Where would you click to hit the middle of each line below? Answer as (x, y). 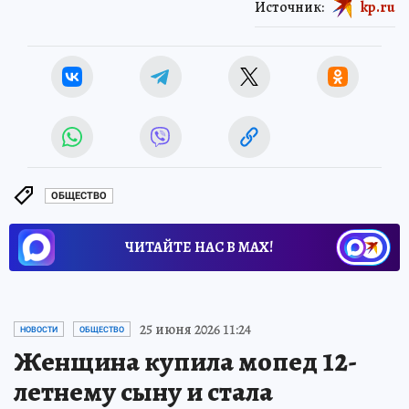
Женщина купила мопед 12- (185, 361)
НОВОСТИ (39, 329)
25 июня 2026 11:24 (195, 329)
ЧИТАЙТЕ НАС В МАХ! (199, 247)
